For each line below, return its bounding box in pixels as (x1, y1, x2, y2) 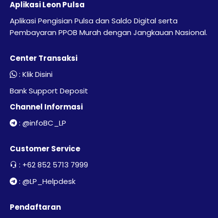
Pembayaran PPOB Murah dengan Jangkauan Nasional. (10, 27, 207, 37)
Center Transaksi (10, 53, 77, 63)
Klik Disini (22, 69, 53, 79)
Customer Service (10, 144, 80, 154)
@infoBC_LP (22, 118, 66, 128)
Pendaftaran (10, 202, 61, 212)
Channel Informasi (10, 102, 83, 112)
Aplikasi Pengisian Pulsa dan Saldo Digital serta (10, 16, 178, 26)
